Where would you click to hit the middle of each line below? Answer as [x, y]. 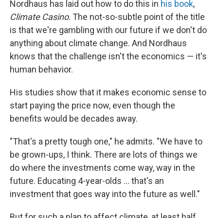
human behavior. [41, 69]
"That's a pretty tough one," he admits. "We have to [106, 141]
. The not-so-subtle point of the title [137, 17]
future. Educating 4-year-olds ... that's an [87, 181]
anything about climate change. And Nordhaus [98, 43]
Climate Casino [39, 17]
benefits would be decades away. [74, 118]
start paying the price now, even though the [92, 105]
